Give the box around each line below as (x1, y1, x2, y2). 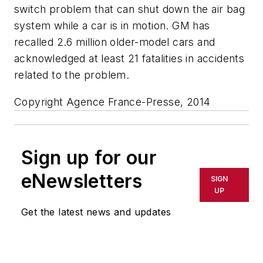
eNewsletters (21, 169, 143, 193)
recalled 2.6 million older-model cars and (14, 35, 215, 48)
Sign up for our (21, 146, 157, 169)
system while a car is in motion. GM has (14, 19, 210, 32)
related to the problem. (14, 68, 130, 81)
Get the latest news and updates (21, 205, 171, 218)
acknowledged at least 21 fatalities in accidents (14, 52, 245, 65)
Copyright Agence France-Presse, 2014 (14, 95, 211, 108)
